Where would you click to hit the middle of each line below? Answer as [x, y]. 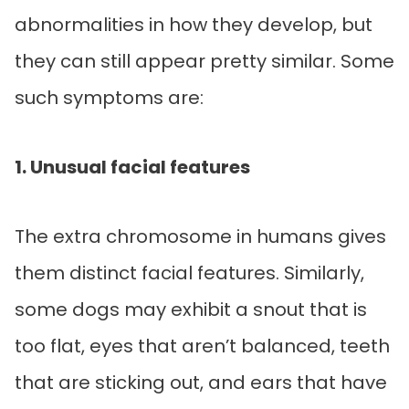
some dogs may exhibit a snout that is [191, 310]
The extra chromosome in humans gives [200, 237]
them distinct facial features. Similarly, [189, 273]
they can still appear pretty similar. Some [204, 62]
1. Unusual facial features [132, 168]
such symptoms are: [109, 98]
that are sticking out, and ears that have [201, 383]
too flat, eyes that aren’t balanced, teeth [202, 346]
